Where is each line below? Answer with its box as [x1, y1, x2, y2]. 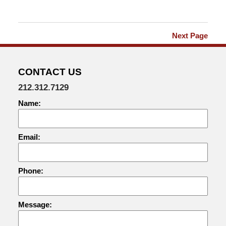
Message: [18, 200, 52, 209]
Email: [18, 133, 40, 142]
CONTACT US [18, 67, 82, 78]
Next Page [172, 31, 208, 40]
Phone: [18, 166, 43, 176]
